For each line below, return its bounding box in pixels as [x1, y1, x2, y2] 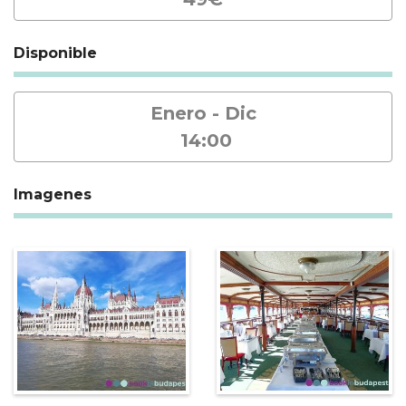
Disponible [14, 43, 97, 62]
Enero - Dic [150, 101, 256, 124]
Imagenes [14, 185, 92, 203]
